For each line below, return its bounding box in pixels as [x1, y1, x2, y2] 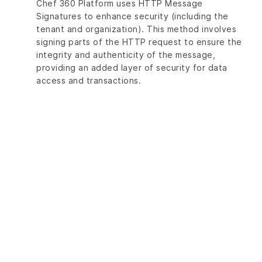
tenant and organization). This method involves [36, 24, 236, 34]
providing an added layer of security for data [36, 63, 227, 73]
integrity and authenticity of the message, [36, 50, 215, 60]
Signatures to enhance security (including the [36, 11, 229, 21]
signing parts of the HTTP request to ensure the [36, 37, 242, 47]
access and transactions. [36, 75, 141, 85]
